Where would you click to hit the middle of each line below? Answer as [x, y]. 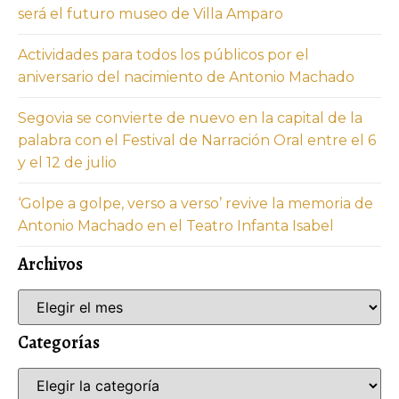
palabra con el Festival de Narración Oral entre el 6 [197, 140]
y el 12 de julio [67, 162]
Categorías [59, 342]
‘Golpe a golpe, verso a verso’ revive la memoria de [195, 203]
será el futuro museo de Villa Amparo [151, 13]
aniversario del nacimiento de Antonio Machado [186, 77]
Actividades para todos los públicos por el [163, 54]
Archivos [50, 264]
